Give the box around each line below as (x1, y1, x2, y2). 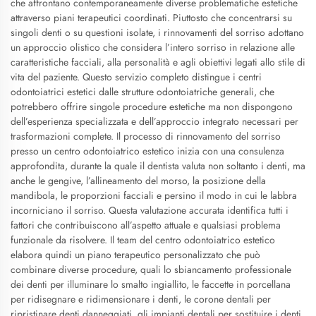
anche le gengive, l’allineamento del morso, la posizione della (11, 174, 266, 188)
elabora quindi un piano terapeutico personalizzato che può (11, 248, 260, 262)
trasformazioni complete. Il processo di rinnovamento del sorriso (11, 129, 281, 143)
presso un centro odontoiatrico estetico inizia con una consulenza (11, 144, 284, 158)
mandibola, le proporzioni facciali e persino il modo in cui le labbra (11, 188, 297, 202)
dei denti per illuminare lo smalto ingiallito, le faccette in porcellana (11, 277, 291, 291)
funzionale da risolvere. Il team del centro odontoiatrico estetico (11, 233, 275, 247)
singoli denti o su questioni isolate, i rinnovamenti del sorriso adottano (11, 25, 304, 39)
